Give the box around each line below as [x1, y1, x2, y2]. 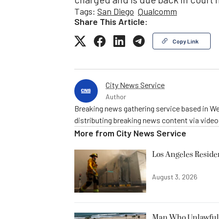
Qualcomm [138, 6, 177, 17]
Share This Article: [74, 16, 148, 27]
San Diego [97, 6, 134, 17]
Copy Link [173, 38, 198, 45]
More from [74, 128, 116, 139]
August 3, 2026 [152, 173, 197, 181]
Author [106, 92, 126, 101]
